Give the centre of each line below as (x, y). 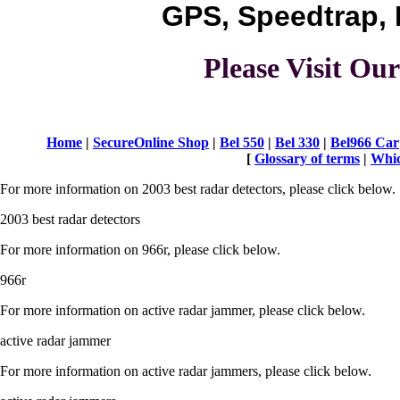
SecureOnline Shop (151, 142)
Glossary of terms (307, 158)
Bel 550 (242, 142)
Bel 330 (297, 142)
